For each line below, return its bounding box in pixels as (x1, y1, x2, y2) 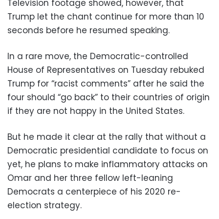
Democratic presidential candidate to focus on (7, 145, 208, 157)
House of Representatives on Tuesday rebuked (7, 64, 204, 76)
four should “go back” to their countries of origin (7, 91, 210, 104)
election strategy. (7, 199, 82, 212)
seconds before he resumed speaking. (7, 24, 170, 37)
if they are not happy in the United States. (7, 105, 184, 117)
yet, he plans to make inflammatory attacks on (7, 158, 208, 171)
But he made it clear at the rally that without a (7, 131, 206, 143)
